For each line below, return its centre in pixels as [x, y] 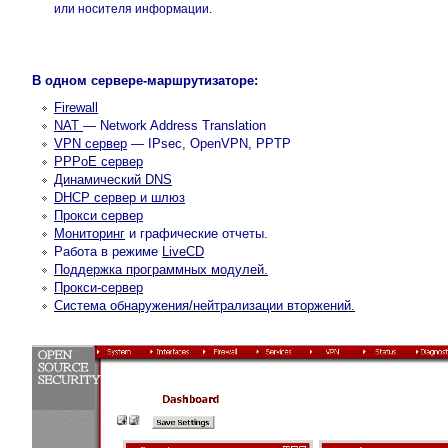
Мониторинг [90, 233]
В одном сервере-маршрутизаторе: [145, 80]
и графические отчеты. [197, 233]
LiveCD [183, 251]
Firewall [76, 107]
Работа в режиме [108, 251]
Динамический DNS [113, 179]
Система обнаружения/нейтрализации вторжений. [205, 305]
